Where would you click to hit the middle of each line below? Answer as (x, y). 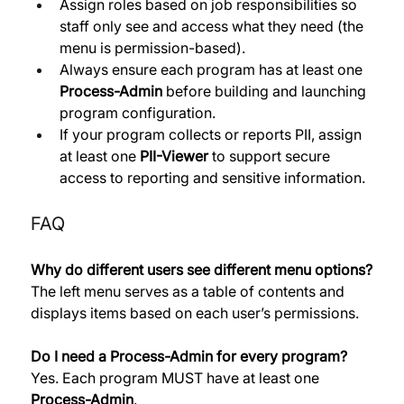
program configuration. (139, 113)
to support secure (271, 156)
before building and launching (266, 92)
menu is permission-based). (154, 48)
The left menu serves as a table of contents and (189, 292)
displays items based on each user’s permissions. (196, 313)
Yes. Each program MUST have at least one (176, 378)
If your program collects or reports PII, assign (212, 135)
